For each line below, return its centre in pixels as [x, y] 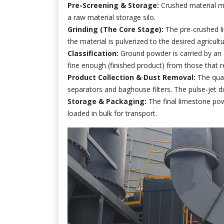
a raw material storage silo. [111, 17]
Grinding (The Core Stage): [115, 29]
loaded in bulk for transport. [112, 113]
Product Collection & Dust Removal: [131, 77]
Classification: [93, 53]
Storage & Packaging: [107, 101]
